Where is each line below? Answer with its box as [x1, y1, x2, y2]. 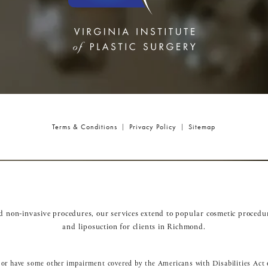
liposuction [78, 221, 118, 234]
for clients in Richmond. [117, 221, 206, 234]
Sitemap [188, 121, 216, 132]
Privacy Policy [129, 121, 177, 132]
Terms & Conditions [52, 121, 118, 132]
